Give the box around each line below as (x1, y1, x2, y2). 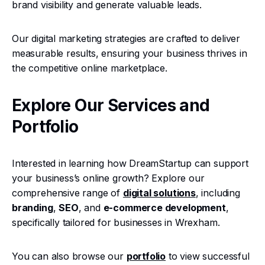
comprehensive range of (12, 187, 123, 199)
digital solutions (122, 187, 196, 199)
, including (195, 187, 240, 199)
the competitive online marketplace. (12, 62, 167, 74)
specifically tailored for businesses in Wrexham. (12, 216, 220, 228)
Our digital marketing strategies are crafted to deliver (12, 33, 241, 44)
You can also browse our (12, 250, 127, 262)
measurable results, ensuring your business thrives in (12, 47, 247, 59)
